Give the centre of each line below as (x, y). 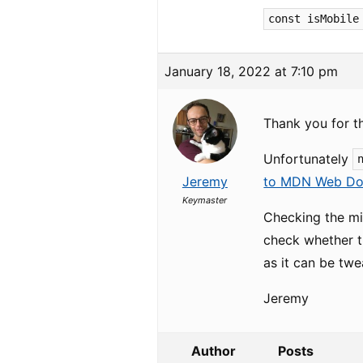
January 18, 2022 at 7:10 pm (252, 71)
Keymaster (205, 200)
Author (213, 351)
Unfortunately (308, 159)
